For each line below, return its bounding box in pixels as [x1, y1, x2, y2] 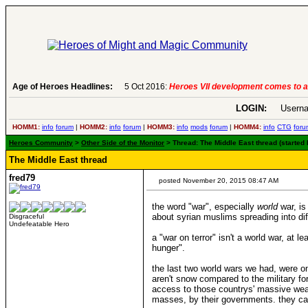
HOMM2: [80, 123, 107, 131]
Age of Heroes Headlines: [12, 82, 113, 91]
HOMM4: [234, 123, 261, 131]
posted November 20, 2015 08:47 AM [157, 177, 278, 184]
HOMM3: [147, 123, 175, 131]
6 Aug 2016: [152, 82, 199, 91]
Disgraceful [9, 212, 44, 220]
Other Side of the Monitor [81, 139, 164, 146]
